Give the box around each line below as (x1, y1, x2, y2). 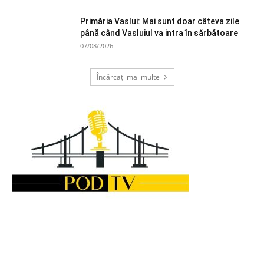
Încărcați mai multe (96, 72, 160, 82)
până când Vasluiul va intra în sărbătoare (80, 28, 238, 38)
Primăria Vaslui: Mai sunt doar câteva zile (80, 16, 239, 27)
